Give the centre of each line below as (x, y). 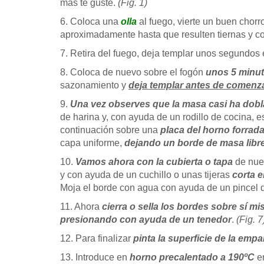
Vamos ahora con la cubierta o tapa (154, 161)
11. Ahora (81, 206)
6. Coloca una (90, 21)
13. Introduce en (95, 257)
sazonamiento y (94, 85)
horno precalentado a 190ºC (192, 257)
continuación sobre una (110, 130)
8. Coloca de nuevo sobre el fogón (132, 72)
